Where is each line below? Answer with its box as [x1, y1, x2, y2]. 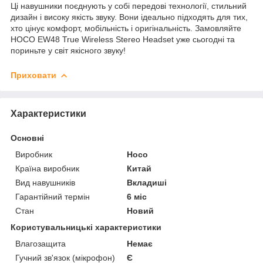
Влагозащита [15, 238, 66, 248]
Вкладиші [127, 177, 167, 187]
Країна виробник [15, 163, 79, 173]
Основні [11, 133, 44, 143]
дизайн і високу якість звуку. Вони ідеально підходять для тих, [11, 12, 248, 22]
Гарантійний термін [15, 191, 90, 201]
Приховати [11, 70, 56, 80]
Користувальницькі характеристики [11, 222, 161, 232]
